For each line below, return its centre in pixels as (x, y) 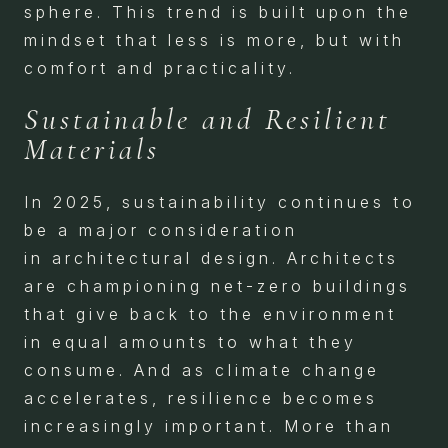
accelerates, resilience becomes (201, 398)
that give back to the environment (210, 314)
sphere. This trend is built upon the (218, 12)
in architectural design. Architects (211, 258)
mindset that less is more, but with (214, 40)
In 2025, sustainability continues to (220, 202)
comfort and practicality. (160, 68)
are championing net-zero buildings (217, 286)
